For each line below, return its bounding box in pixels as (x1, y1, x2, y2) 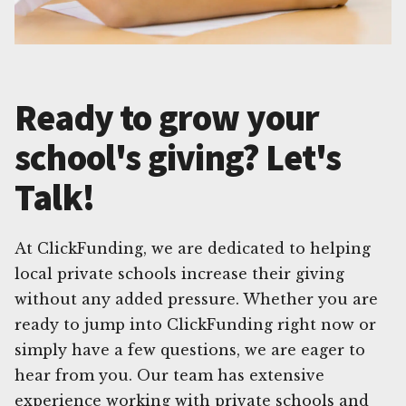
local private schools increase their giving (14, 264, 344, 283)
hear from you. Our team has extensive (14, 365, 324, 384)
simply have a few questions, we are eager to (14, 340, 365, 359)
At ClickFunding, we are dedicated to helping (14, 238, 371, 257)
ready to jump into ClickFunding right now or (14, 314, 376, 333)
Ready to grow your (14, 94, 320, 140)
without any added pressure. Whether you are (14, 289, 378, 308)
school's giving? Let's (14, 134, 342, 180)
